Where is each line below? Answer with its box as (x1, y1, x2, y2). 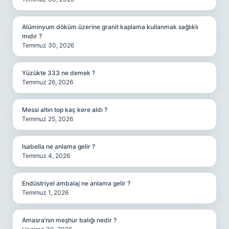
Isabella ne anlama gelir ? (22, 143, 95, 150)
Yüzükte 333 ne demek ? (22, 69, 95, 77)
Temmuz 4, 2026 (22, 152, 70, 159)
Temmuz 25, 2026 (22, 115, 73, 123)
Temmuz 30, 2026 (22, 41, 74, 49)
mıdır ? (22, 32, 42, 40)
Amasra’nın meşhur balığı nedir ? (22, 216, 117, 224)
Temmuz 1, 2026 (22, 189, 68, 196)
